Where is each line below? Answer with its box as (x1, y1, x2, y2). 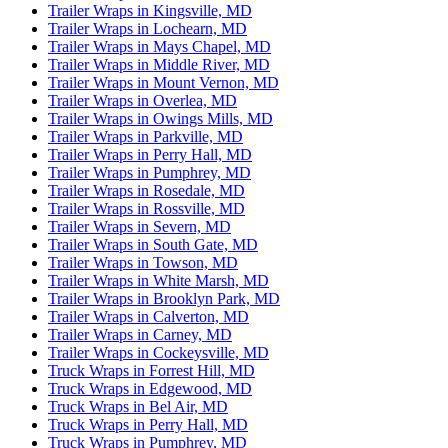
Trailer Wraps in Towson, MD (48, 254, 238, 272)
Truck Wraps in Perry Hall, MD (48, 416, 248, 434)
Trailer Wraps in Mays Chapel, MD (48, 38, 271, 56)
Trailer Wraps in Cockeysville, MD (48, 344, 269, 362)
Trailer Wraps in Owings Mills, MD (48, 110, 273, 128)
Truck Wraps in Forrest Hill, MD (48, 362, 255, 380)
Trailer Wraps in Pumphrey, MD (48, 164, 251, 182)
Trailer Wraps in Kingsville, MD (48, 2, 252, 20)
